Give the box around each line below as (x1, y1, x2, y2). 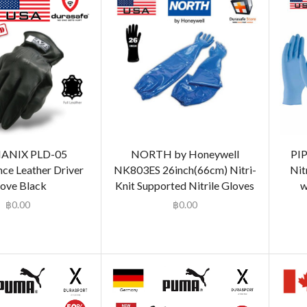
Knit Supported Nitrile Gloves (115, 179, 255, 193)
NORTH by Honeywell (130, 147, 239, 161)
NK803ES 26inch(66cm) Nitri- (113, 163, 256, 177)
